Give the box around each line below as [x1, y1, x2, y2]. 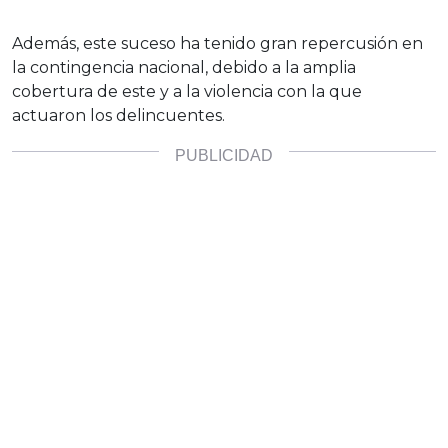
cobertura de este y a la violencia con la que [12, 82, 362, 102]
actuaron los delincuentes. [12, 106, 225, 126]
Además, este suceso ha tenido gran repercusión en [12, 34, 423, 54]
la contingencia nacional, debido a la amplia [12, 58, 356, 78]
